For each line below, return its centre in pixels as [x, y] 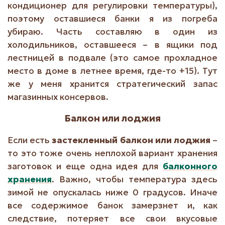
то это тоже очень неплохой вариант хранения [113, 153]
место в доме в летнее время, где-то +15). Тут [113, 71]
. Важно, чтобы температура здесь [135, 180]
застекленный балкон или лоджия [131, 140]
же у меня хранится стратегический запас [113, 84]
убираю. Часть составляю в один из [113, 32]
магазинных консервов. [58, 97]
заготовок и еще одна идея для [85, 166]
